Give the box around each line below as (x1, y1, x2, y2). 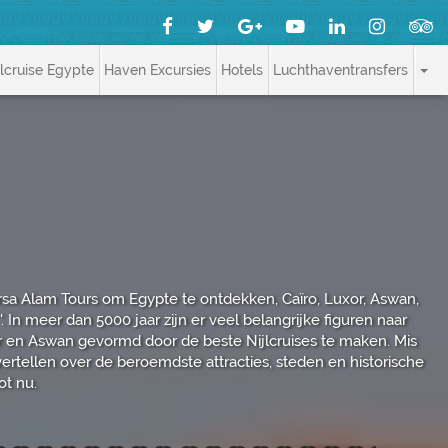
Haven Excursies (104, 62, 211, 78)
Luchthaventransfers (273, 62, 408, 78)
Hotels (221, 62, 263, 78)
